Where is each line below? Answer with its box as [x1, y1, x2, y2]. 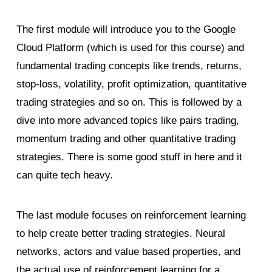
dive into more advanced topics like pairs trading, [16, 114, 239, 126]
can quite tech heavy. [16, 169, 113, 181]
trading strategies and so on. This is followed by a [16, 96, 242, 108]
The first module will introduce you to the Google [16, 23, 236, 35]
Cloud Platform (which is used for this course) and [16, 41, 244, 53]
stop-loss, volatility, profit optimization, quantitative [16, 78, 246, 90]
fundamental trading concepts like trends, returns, [16, 59, 242, 72]
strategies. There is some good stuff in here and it [16, 151, 242, 163]
